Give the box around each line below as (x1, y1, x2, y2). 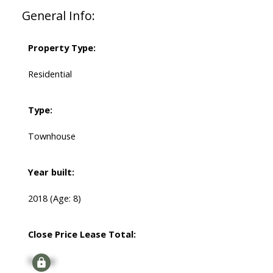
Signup (27, 254, 55, 267)
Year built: (27, 166, 74, 179)
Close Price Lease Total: (27, 228, 136, 241)
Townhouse (27, 130, 76, 143)
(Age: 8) (49, 192, 81, 205)
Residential (27, 68, 72, 80)
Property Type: (27, 41, 96, 54)
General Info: (21, 7, 95, 24)
